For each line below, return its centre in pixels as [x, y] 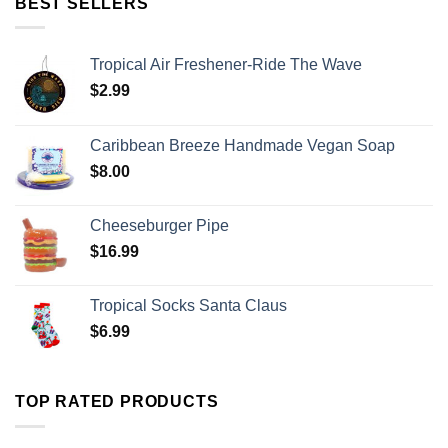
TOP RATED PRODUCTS [117, 402]
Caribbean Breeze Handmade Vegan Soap [242, 146]
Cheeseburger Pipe [159, 226]
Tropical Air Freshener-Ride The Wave [226, 65]
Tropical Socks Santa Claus [188, 306]
